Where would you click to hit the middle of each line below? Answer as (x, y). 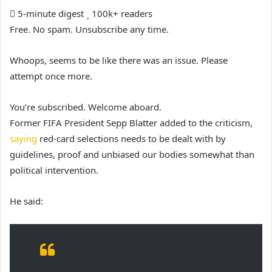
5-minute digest (49, 13)
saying (23, 138)
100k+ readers (121, 13)
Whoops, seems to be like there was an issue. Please (119, 60)
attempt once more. (51, 76)
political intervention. (54, 170)
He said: (26, 201)
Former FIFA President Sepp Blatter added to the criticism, (131, 122)
